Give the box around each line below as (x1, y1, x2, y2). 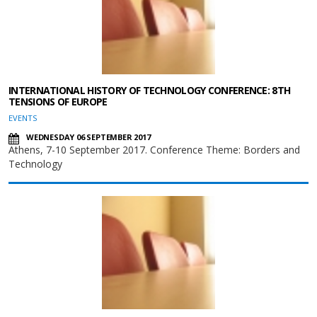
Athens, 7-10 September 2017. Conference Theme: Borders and (8, 143, 300, 156)
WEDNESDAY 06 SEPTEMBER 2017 (26, 132, 151, 142)
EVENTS (8, 113, 37, 123)
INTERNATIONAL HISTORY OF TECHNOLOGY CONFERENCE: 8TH (8, 83, 291, 97)
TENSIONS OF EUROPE (8, 95, 108, 108)
